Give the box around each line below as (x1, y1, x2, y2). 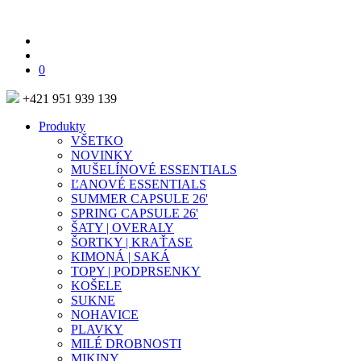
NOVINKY (71, 148, 133, 162)
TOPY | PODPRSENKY (71, 264, 201, 278)
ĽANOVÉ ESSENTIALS (71, 177, 206, 191)
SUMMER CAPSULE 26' (71, 192, 208, 205)
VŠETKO (71, 134, 123, 147)
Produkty (39, 119, 85, 133)
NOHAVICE (71, 308, 139, 322)
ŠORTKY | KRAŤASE (71, 235, 193, 249)
